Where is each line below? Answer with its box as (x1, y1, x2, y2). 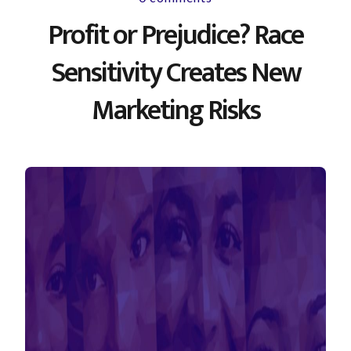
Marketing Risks (91, 87, 260, 134)
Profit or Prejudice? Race (48, 12, 303, 59)
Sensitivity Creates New (50, 49, 301, 96)
